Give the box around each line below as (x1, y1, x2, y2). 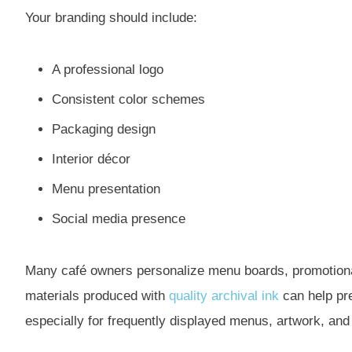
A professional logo (52, 62, 163, 78)
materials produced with (25, 288, 169, 304)
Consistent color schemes (52, 92, 205, 108)
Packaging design (52, 122, 156, 137)
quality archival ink (169, 288, 279, 304)
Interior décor (52, 152, 130, 167)
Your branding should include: (25, 10, 197, 26)
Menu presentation (52, 181, 160, 197)
